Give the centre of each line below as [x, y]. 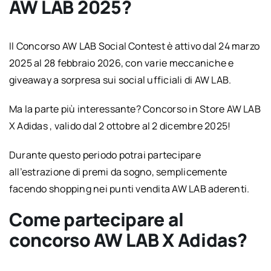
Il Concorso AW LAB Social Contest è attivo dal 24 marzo [134, 46]
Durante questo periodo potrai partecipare [105, 155]
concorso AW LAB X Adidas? [128, 240]
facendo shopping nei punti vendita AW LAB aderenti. [129, 188]
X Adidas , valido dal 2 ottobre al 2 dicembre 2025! [120, 126]
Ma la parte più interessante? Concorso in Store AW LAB [135, 109]
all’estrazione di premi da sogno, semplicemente [118, 171]
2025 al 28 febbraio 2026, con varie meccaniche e [121, 63]
